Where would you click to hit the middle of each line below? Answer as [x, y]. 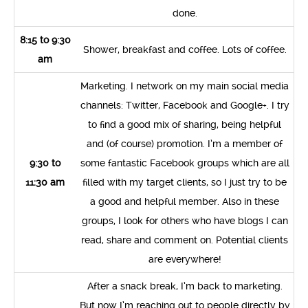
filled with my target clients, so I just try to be [185, 182]
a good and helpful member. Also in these [185, 201]
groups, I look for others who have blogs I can [185, 221]
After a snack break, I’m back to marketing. [185, 286]
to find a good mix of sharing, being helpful [185, 124]
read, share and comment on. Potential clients [185, 240]
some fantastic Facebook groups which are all [185, 163]
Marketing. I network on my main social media [185, 86]
